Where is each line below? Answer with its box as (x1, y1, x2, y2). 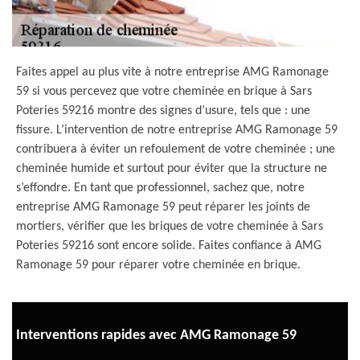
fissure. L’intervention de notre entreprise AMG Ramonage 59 (16, 124, 337, 137)
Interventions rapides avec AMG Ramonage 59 (16, 327, 297, 343)
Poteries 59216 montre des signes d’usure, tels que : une (16, 104, 310, 117)
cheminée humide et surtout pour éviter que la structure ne (16, 162, 327, 175)
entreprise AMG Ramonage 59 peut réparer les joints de (16, 201, 310, 214)
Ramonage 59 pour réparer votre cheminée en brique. (16, 259, 301, 272)
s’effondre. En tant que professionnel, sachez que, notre (16, 182, 305, 194)
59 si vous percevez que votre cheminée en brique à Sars (16, 85, 312, 98)
